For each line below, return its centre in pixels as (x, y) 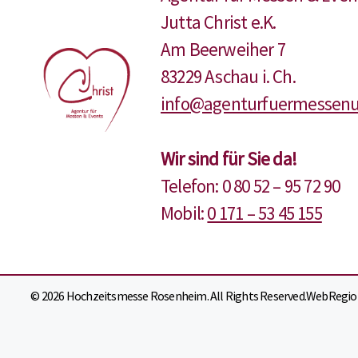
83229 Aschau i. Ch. (228, 77)
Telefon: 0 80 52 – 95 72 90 (251, 185)
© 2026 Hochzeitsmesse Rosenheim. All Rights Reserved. (168, 296)
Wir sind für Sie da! (229, 158)
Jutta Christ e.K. (219, 22)
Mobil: (184, 213)
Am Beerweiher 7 (223, 50)
